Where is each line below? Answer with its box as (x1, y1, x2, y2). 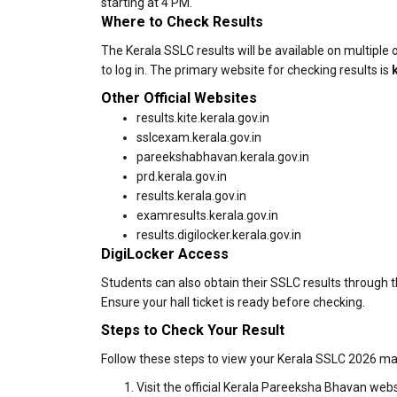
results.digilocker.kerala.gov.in (136, 228, 301, 242)
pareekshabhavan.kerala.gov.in (136, 150, 309, 164)
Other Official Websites (101, 90, 257, 106)
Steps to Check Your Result (101, 322, 284, 339)
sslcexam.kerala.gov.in (136, 130, 261, 144)
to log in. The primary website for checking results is (101, 63, 392, 77)
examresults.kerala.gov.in (136, 208, 278, 222)
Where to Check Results (101, 13, 263, 30)
